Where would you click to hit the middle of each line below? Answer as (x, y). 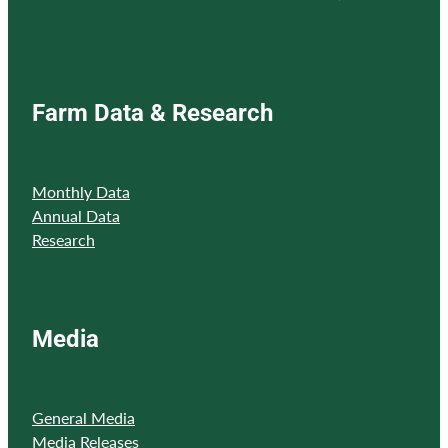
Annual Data (76, 215)
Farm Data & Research (152, 111)
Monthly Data (81, 191)
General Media (83, 417)
